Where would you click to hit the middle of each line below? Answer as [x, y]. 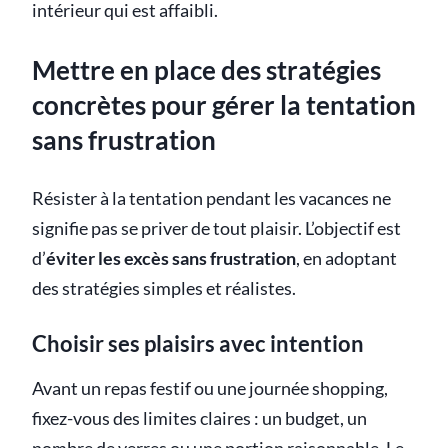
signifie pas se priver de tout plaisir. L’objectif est [216, 229]
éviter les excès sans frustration [171, 259]
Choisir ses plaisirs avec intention [198, 344]
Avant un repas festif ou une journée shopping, [210, 389]
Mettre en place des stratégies [206, 69]
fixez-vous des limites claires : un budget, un [199, 419]
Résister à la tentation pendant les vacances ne [211, 199]
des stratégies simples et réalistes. [164, 289]
